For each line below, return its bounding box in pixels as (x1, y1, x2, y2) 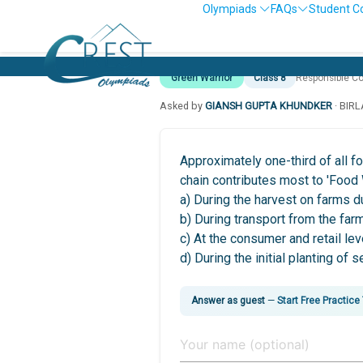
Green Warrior (171, 72, 233, 83)
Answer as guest (191, 294, 265, 306)
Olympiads (203, 2, 259, 15)
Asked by (160, 99, 205, 112)
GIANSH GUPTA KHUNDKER (205, 99, 332, 112)
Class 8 (254, 72, 286, 83)
